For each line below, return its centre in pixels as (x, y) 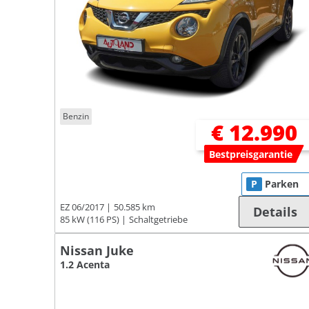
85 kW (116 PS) (90, 220)
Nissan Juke (97, 251)
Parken (282, 184)
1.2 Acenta (85, 265)
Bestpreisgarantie (250, 154)
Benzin (76, 117)
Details (276, 212)
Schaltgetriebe (158, 220)
